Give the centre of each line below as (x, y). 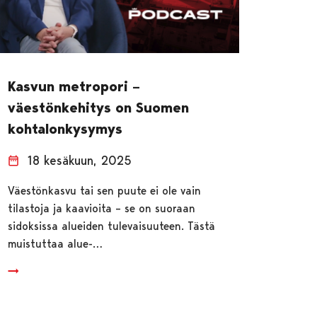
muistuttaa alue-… (56, 243)
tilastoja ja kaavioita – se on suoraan (102, 208)
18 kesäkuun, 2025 (80, 160)
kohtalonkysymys (65, 128)
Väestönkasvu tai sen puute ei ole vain (105, 190)
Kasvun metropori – (74, 86)
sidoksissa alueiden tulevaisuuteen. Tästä (112, 226)
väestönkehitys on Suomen (99, 107)
